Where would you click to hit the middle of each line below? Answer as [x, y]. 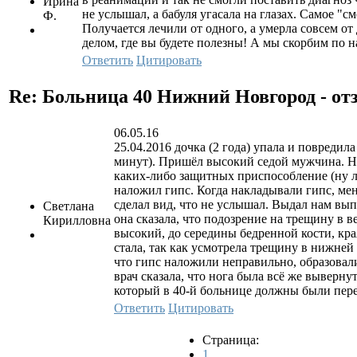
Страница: [231, 339]
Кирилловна [77, 220]
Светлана [69, 206]
